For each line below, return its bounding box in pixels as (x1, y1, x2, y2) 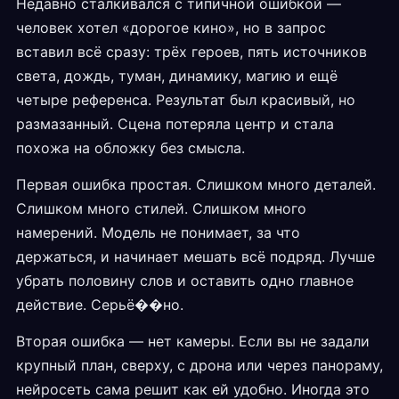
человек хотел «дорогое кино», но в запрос (16, 19, 326, 37)
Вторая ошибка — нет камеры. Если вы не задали (16, 332, 370, 351)
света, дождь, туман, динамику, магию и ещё (16, 67, 338, 85)
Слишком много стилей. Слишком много (16, 199, 306, 218)
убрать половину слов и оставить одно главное (16, 272, 354, 290)
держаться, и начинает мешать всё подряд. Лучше (16, 248, 375, 266)
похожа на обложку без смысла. (16, 139, 245, 158)
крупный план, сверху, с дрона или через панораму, (16, 356, 383, 375)
